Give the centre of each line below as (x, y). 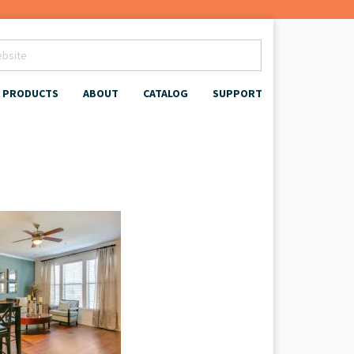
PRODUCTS (30, 93)
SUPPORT (237, 93)
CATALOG (166, 93)
